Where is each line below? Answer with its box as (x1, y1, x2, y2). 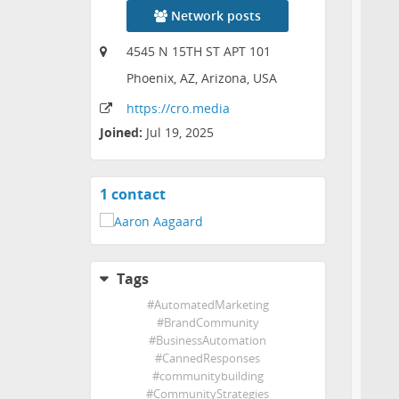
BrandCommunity (163, 314, 259, 330)
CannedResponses (162, 350, 261, 366)
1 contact (100, 184, 166, 205)
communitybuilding (159, 368, 264, 384)
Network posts (171, 7, 262, 25)
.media (189, 100, 230, 118)
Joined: (100, 124, 142, 142)
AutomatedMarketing (153, 297, 269, 313)
